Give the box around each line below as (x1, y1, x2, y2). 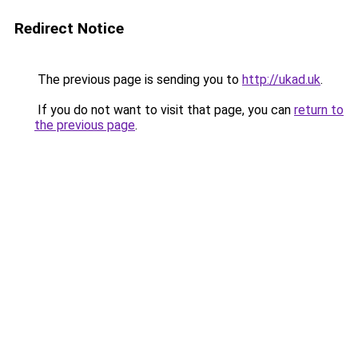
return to (294, 102, 344, 117)
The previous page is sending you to (34, 72, 242, 87)
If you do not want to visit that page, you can (34, 102, 294, 117)
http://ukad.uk (242, 72, 320, 87)
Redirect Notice (14, 19, 124, 38)
